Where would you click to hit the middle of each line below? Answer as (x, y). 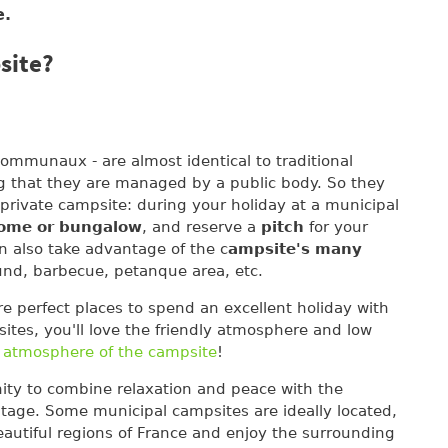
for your (338, 226)
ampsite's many (295, 248)
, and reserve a (201, 226)
